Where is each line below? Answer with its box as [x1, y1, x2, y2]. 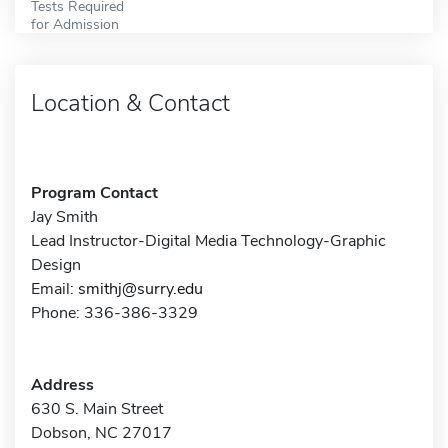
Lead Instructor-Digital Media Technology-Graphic [31, 229, 386, 252]
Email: [31, 277, 78, 300]
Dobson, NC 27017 [31, 421, 172, 444]
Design [31, 253, 81, 276]
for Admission [31, 13, 119, 34]
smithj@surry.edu [78, 277, 203, 300]
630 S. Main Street [31, 397, 163, 420]
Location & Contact [31, 86, 230, 119]
